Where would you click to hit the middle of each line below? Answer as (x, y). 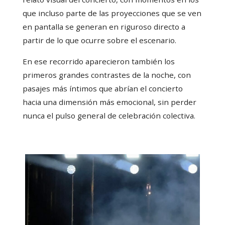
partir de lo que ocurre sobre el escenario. (99, 40)
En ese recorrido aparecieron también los (98, 62)
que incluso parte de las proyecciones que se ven (112, 13)
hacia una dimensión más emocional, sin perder (109, 102)
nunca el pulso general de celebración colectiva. (109, 116)
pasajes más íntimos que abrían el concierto (102, 89)
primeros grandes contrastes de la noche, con (106, 75)
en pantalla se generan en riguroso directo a (104, 27)
